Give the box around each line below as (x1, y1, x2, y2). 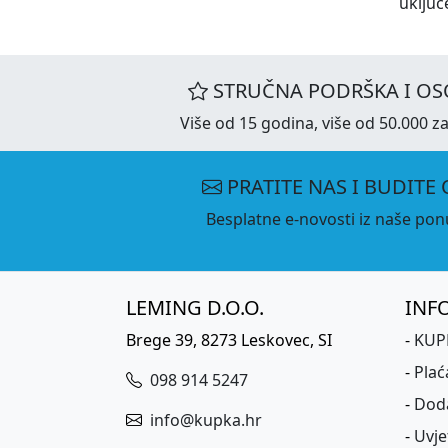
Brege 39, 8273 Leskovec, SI (126, 329, 332, 351)
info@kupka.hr (146, 409, 262, 431)
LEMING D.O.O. (126, 294, 264, 321)
